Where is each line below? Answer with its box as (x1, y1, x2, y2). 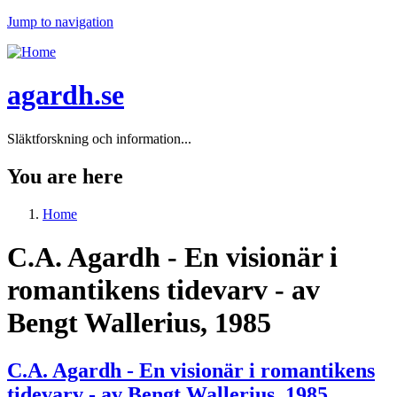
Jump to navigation (7, 14, 113, 29)
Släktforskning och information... (7, 130, 191, 146)
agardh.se (7, 79, 124, 112)
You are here (7, 164, 123, 188)
